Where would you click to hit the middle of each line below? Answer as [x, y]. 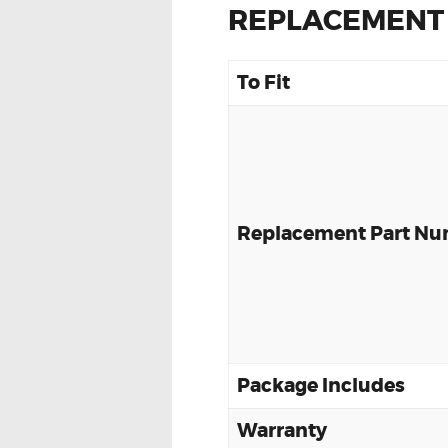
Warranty [282, 431]
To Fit [263, 83]
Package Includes [321, 386]
